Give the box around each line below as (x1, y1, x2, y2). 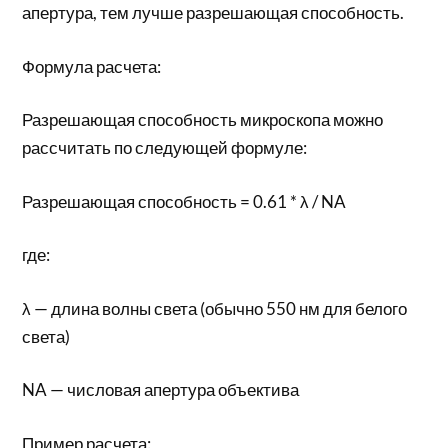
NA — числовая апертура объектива (22, 379, 300, 400)
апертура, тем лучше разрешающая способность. (22, 2, 405, 23)
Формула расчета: (22, 55, 162, 77)
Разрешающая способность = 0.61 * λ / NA (22, 190, 347, 212)
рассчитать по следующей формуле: (22, 137, 308, 158)
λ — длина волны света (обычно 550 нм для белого (22, 297, 408, 319)
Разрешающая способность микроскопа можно (22, 109, 384, 130)
